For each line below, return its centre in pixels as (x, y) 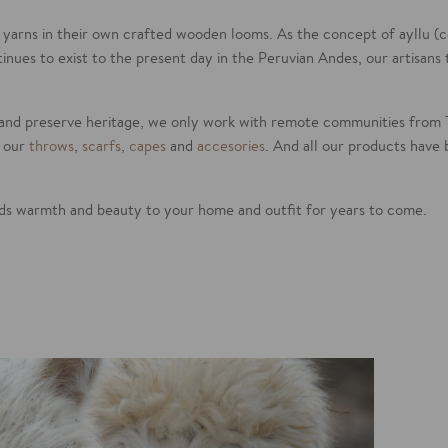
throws (51, 146)
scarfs (101, 146)
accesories (231, 146)
